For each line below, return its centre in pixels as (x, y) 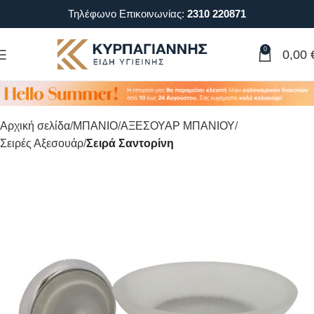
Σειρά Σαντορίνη (130, 143)
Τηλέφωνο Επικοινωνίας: (128, 14)
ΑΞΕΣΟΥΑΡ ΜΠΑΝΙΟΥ (178, 126)
